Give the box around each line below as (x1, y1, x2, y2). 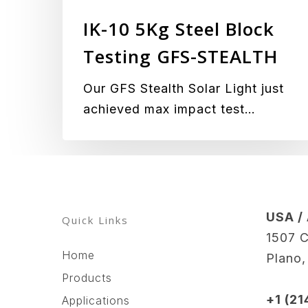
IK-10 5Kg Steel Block (83, 16, 274, 41)
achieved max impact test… (83, 102, 256, 116)
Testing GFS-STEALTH (83, 44, 278, 69)
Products (62, 271, 112, 285)
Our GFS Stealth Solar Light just (83, 81, 284, 96)
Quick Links (62, 213, 129, 227)
